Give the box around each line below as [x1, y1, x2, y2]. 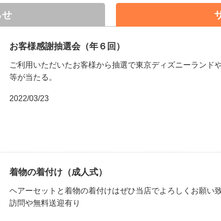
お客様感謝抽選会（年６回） [9, 41, 125, 51]
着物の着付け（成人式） [9, 167, 108, 178]
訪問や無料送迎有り [9, 199, 81, 208]
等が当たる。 [9, 73, 57, 81]
